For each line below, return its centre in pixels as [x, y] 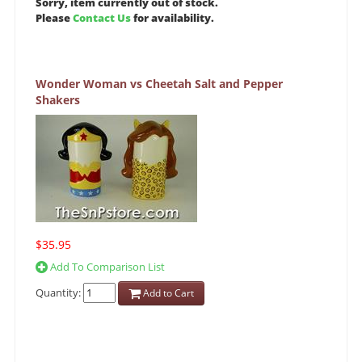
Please [54, 18]
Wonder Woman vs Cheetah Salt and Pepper [159, 84]
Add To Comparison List [106, 267]
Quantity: [59, 292]
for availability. [173, 18]
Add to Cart [167, 293]
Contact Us [102, 18]
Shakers [58, 100]
